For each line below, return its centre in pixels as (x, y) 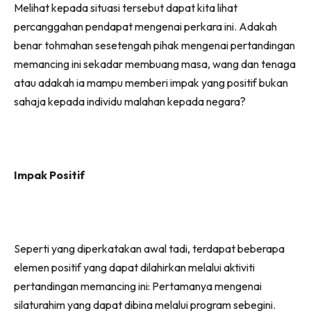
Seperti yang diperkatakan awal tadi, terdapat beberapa (149, 248)
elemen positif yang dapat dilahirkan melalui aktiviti (134, 267)
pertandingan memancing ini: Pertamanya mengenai (138, 286)
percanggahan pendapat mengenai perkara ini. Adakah (145, 26)
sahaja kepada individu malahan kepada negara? (130, 101)
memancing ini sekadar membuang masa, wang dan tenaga (155, 64)
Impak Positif (49, 175)
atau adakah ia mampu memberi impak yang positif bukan (151, 82)
